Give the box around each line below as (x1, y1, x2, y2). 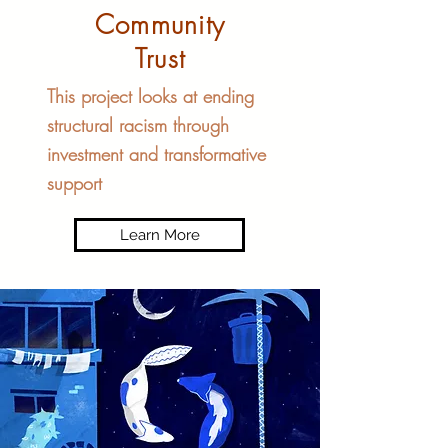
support (47, 171, 102, 195)
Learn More (119, 226, 200, 244)
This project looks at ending (47, 84, 254, 108)
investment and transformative (47, 142, 266, 166)
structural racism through (47, 113, 229, 137)
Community (94, 8, 226, 42)
